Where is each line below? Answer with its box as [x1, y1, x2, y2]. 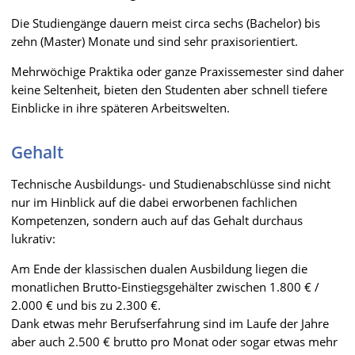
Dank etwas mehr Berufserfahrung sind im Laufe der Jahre [11, 315, 329, 331]
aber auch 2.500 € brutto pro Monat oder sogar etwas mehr [11, 333, 338, 349]
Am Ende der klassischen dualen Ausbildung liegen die [11, 260, 307, 277]
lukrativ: [11, 230, 55, 246]
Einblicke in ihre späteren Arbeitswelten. [11, 99, 230, 116]
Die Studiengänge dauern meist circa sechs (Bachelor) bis [11, 14, 320, 31]
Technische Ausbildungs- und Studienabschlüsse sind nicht [11, 175, 330, 192]
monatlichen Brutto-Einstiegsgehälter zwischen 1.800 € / [11, 278, 319, 295]
